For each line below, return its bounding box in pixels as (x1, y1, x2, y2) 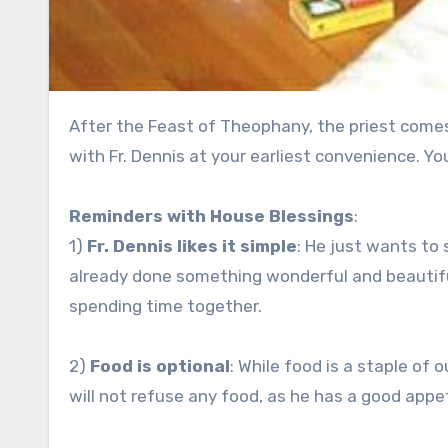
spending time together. (69, 295, 262, 316)
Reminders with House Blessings (69, 205, 354, 226)
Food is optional (90, 355, 230, 376)
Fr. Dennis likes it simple (87, 235, 297, 256)
